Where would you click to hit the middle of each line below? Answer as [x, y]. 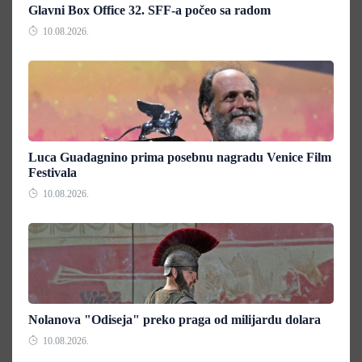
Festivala [53, 172]
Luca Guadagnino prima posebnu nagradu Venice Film [180, 157]
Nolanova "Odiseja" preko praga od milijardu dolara [175, 319]
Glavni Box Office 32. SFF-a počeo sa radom [149, 10]
